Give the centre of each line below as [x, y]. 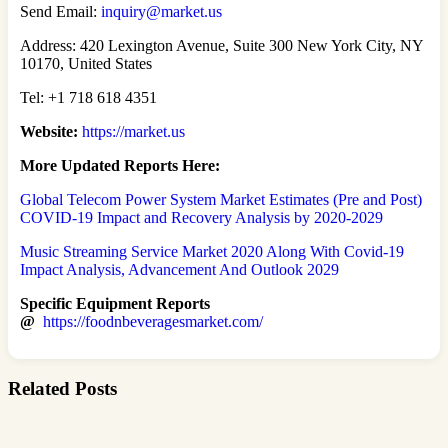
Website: [49, 131]
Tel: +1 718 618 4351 [88, 97]
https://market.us [133, 131]
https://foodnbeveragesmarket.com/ [153, 321]
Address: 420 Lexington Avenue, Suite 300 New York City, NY [221, 45]
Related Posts [62, 388]
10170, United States [86, 63]
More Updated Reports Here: [120, 165]
